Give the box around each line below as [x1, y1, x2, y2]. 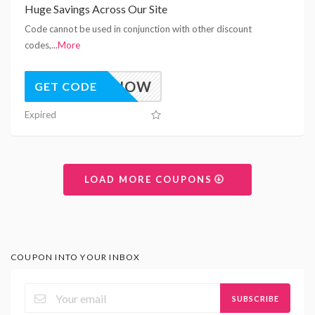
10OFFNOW [66, 77, 152, 95]
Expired [25, 108, 56, 120]
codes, [25, 39, 51, 51]
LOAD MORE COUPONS [84, 173, 217, 185]
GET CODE [34, 79, 97, 93]
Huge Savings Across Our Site [25, 1, 167, 15]
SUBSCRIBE [231, 293, 279, 303]
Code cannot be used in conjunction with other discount [25, 22, 252, 34]
